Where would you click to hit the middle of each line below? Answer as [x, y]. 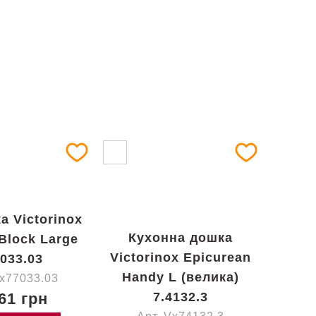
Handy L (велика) [181, 277]
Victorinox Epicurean [181, 257]
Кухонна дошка [181, 238]
